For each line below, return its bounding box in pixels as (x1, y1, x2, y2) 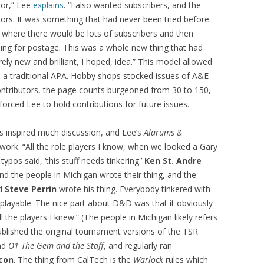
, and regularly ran (104, 240, 172, 251)
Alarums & (144, 127, 182, 138)
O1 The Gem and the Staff (6, 240, 104, 251)
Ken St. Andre (144, 155, 202, 166)
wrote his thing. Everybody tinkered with (57, 183, 210, 194)
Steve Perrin (5, 183, 57, 194)
